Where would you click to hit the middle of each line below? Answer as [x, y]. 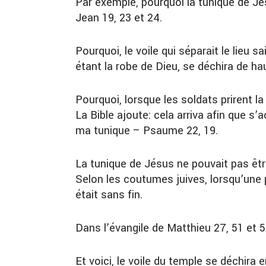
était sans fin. [109, 195]
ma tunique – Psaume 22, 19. [147, 131]
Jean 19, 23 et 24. [119, 18]
